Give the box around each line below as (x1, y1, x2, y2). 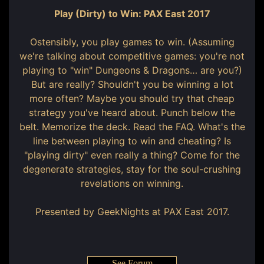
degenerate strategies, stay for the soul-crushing (23, 163, 241, 175)
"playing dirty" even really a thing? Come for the (24, 149, 240, 161)
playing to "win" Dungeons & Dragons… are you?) (22, 64, 242, 76)
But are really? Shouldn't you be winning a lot (31, 78, 233, 90)
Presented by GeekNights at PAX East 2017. (35, 206, 229, 217)
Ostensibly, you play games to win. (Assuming (29, 36, 235, 48)
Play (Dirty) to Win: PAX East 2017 (54, 8, 210, 19)
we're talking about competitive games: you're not (19, 50, 245, 62)
